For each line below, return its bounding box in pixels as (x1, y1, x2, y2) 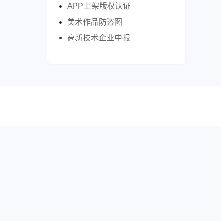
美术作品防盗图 (67, 18, 122, 27)
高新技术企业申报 (67, 34, 130, 42)
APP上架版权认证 (67, 2, 131, 11)
